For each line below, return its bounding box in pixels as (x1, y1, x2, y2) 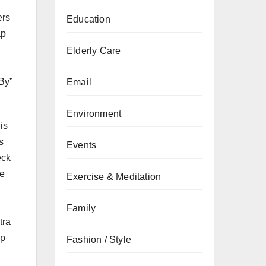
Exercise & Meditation (66, 172, 161, 182)
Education (66, 14, 110, 24)
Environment (66, 109, 122, 119)
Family (66, 203, 96, 213)
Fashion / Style (66, 235, 131, 245)
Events (66, 140, 97, 150)
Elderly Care (66, 46, 121, 56)
